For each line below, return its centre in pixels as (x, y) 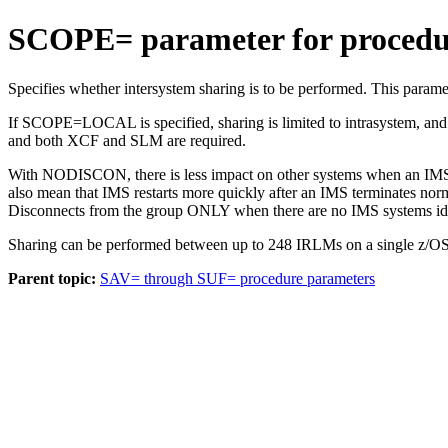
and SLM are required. (172, 140)
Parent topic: (52, 278)
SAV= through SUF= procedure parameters (237, 278)
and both (37, 140)
